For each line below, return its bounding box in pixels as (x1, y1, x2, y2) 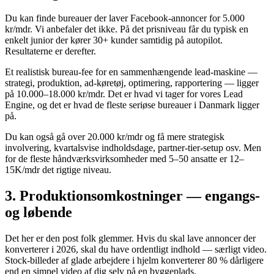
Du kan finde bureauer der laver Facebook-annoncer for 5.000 (5, 13, 245, 24)
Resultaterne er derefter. (5, 46, 96, 57)
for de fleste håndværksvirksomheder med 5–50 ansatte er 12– (5, 154, 244, 165)
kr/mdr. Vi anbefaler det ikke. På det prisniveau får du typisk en (5, 24, 248, 35)
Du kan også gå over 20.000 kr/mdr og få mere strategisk (5, 131, 224, 143)
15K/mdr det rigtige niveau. (5, 165, 111, 176)
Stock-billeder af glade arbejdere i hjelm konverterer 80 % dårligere (5, 255, 264, 266)
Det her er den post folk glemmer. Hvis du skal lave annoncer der (5, 233, 256, 244)
